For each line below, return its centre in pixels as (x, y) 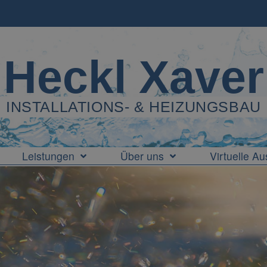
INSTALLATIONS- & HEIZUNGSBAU (133, 107)
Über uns (142, 156)
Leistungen (48, 156)
